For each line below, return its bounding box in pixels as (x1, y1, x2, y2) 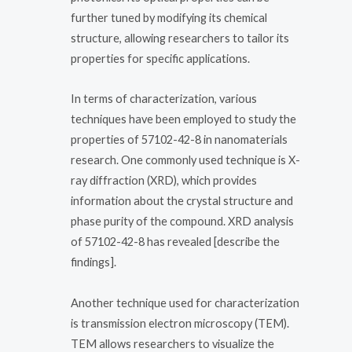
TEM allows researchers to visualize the (71, 336, 274, 350)
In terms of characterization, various (71, 92, 257, 106)
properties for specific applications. (71, 51, 250, 65)
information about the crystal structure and (71, 194, 293, 208)
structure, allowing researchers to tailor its (71, 31, 289, 45)
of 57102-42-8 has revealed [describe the (71, 235, 280, 249)
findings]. (71, 255, 116, 269)
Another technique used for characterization (71, 295, 299, 310)
